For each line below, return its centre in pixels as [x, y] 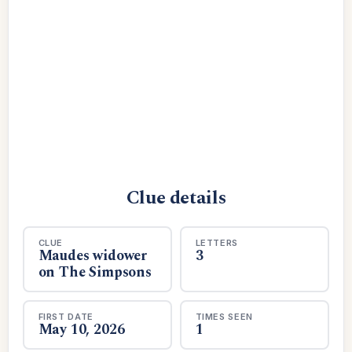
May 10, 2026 [81, 329]
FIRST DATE [66, 316]
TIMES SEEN [224, 316]
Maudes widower [92, 255]
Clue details [176, 198]
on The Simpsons [95, 272]
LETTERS [217, 242]
